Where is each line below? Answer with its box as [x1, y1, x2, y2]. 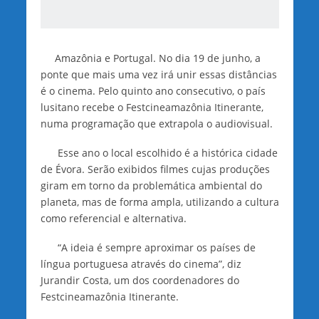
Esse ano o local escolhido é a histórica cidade [40, 146, 278, 160]
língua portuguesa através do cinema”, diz [40, 256, 241, 271]
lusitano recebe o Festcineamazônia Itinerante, [40, 100, 263, 115]
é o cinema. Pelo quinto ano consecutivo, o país [40, 84, 266, 98]
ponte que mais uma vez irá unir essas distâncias [40, 68, 277, 82]
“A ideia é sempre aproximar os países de [40, 240, 256, 254]
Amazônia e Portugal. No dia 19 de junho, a [40, 51, 261, 66]
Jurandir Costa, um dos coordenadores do [40, 273, 239, 287]
